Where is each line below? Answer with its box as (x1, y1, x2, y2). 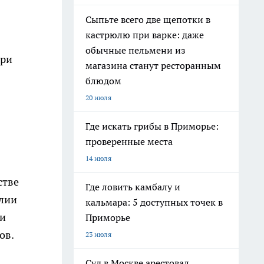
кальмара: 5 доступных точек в (85, 196, 223, 208)
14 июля (85, 154, 111, 163)
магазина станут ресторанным (85, 60, 221, 71)
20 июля (85, 93, 111, 102)
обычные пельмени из (85, 44, 186, 56)
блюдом (85, 75, 121, 87)
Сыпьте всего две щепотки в (85, 14, 210, 25)
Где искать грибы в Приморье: (85, 120, 219, 132)
